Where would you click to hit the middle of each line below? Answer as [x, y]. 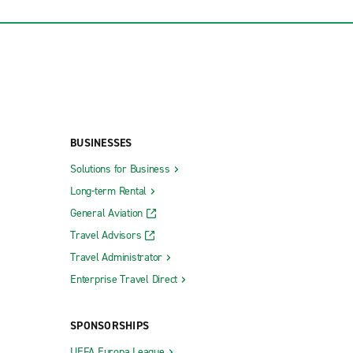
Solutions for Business [120, 169]
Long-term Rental [108, 191]
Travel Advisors [106, 235]
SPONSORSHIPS [110, 325]
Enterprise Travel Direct [124, 279]
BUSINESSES [101, 143]
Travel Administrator [116, 257]
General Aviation [106, 213]
